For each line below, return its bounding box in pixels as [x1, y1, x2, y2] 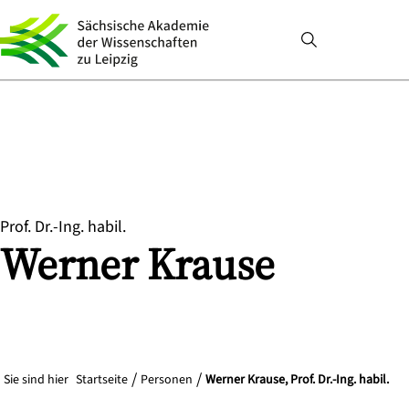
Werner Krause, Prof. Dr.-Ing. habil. [205, 371, 389, 389]
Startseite [76, 371, 128, 389]
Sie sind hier [4, 371, 68, 389]
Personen [141, 371, 193, 389]
